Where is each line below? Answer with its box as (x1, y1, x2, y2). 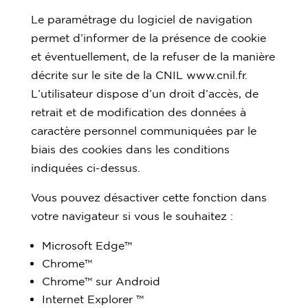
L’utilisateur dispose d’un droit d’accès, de (30, 87, 258, 100)
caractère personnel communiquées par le (30, 124, 256, 137)
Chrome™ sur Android (41, 274, 160, 287)
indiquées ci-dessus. (30, 161, 140, 174)
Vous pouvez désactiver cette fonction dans (30, 190, 267, 203)
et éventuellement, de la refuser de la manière (30, 49, 275, 63)
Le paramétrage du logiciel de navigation (30, 12, 252, 25)
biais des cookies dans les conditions (30, 142, 230, 155)
